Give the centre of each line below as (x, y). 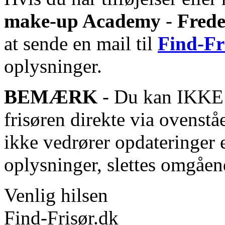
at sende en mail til (81, 44)
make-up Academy (82, 21)
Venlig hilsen (56, 195)
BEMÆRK (51, 97)
